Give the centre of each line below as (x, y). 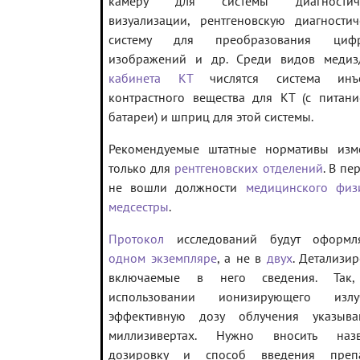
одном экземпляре (163, 258)
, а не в (241, 258)
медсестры (139, 207)
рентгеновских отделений (249, 168)
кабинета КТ (151, 78)
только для (142, 168)
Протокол (136, 239)
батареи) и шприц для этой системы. (211, 117)
